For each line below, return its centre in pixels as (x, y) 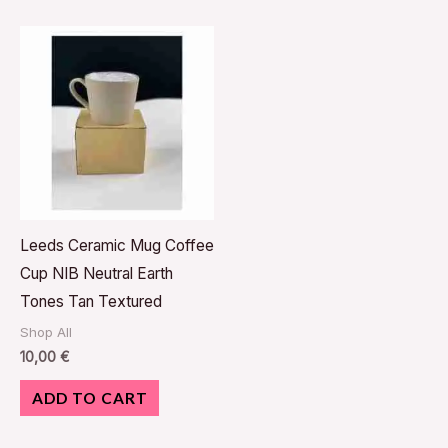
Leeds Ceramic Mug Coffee (117, 246)
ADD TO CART (89, 398)
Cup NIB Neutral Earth (96, 274)
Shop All (46, 332)
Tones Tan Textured (91, 302)
